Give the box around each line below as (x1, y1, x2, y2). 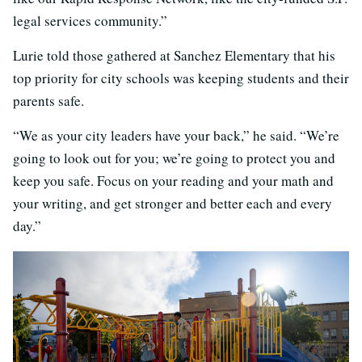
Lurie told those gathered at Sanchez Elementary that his (13, 46, 335, 65)
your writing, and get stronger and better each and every (13, 194, 332, 213)
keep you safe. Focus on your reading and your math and (13, 171, 334, 191)
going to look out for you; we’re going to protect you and (13, 149, 335, 168)
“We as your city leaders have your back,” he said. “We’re (13, 126, 339, 145)
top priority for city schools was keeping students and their (13, 69, 349, 88)
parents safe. (13, 91, 84, 111)
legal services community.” (13, 11, 167, 31)
